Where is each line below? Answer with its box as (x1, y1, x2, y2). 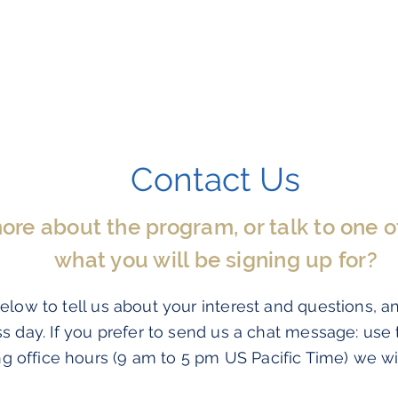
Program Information (112, 34, 255, 53)
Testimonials (302, 34, 386, 53)
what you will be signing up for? (54, 247, 378, 273)
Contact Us (131, 160, 301, 199)
